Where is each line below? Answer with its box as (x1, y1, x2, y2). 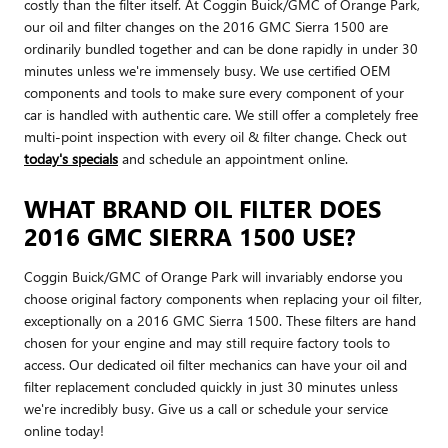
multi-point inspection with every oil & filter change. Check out (24, 126, 407, 146)
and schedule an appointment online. (118, 148, 348, 168)
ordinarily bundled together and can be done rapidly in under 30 (24, 38, 418, 58)
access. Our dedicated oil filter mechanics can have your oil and (24, 354, 407, 374)
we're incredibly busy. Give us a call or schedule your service (24, 398, 388, 418)
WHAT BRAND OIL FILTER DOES (24, 191, 381, 224)
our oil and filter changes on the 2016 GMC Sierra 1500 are (24, 16, 388, 36)
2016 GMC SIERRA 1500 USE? (24, 219, 356, 252)
